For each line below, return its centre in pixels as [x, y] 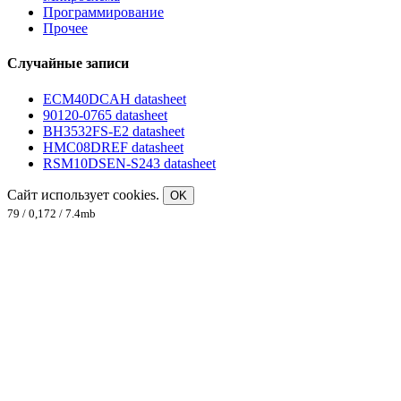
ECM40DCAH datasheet [115, 98]
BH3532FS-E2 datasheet [114, 131]
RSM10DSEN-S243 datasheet [129, 163]
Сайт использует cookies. [85, 194]
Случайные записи [68, 64]
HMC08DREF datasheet [113, 147]
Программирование [103, 13]
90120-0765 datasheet [105, 115]
